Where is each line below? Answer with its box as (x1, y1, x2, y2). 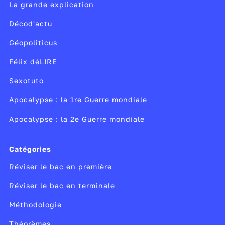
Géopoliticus (9, 38, 57, 47)
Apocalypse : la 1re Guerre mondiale (9, 95, 147, 104)
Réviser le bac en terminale (9, 181, 115, 190)
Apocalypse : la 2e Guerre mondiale (9, 115, 145, 124)
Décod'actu (9, 19, 52, 28)
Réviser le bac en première (9, 162, 112, 171)
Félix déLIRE (9, 57, 57, 66)
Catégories (9, 145, 51, 154)
